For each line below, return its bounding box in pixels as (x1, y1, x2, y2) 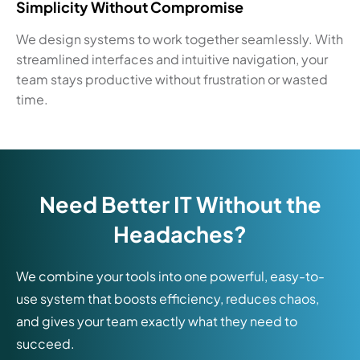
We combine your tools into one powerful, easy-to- (16, 268, 325, 284)
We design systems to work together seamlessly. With (16, 31, 343, 47)
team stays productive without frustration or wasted (16, 71, 328, 88)
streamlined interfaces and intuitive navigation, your (16, 51, 328, 67)
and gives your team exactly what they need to (16, 313, 297, 329)
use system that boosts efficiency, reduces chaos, (16, 290, 319, 307)
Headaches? (113, 220, 247, 247)
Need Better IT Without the (39, 190, 321, 218)
